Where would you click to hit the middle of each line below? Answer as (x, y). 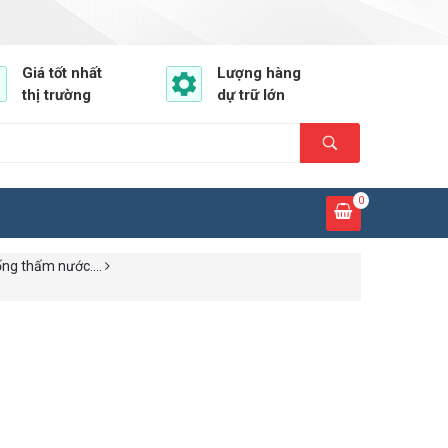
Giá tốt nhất (62, 73)
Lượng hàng (259, 73)
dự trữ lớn (251, 95)
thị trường (56, 95)
